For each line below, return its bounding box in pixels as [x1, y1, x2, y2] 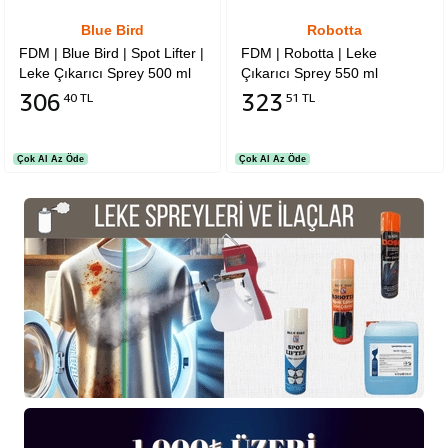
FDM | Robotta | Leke [241, 44, 378, 61]
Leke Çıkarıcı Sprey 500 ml [19, 64, 192, 81]
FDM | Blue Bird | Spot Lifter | [19, 44, 205, 61]
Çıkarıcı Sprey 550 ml [241, 64, 379, 81]
